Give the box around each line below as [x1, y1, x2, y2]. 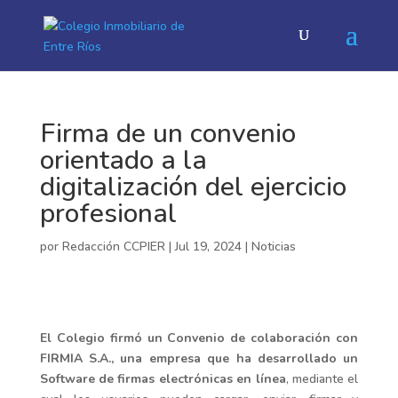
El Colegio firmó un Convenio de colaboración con [39, 330, 359, 346]
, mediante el [285, 370, 359, 387]
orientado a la [39, 142, 207, 179]
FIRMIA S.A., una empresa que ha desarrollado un [39, 350, 359, 367]
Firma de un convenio [39, 115, 296, 152]
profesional [39, 195, 177, 232]
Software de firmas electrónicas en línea [39, 370, 286, 387]
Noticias [251, 238, 296, 255]
